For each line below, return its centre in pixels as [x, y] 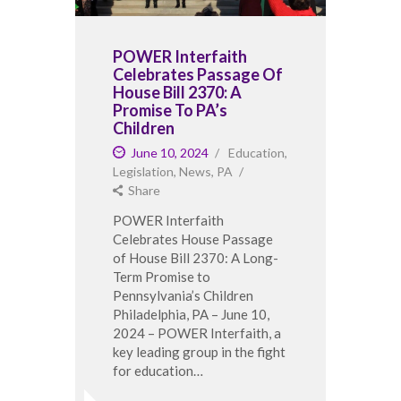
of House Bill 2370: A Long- [196, 257]
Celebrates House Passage [193, 239]
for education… [158, 370]
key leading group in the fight [199, 351]
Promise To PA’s [170, 110]
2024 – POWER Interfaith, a [197, 333]
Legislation [143, 171]
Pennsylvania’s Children [183, 295]
